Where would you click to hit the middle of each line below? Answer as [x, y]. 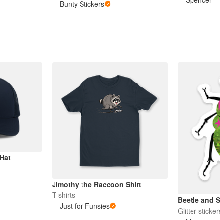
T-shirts [63, 195]
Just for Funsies [84, 206]
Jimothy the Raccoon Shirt [96, 184]
